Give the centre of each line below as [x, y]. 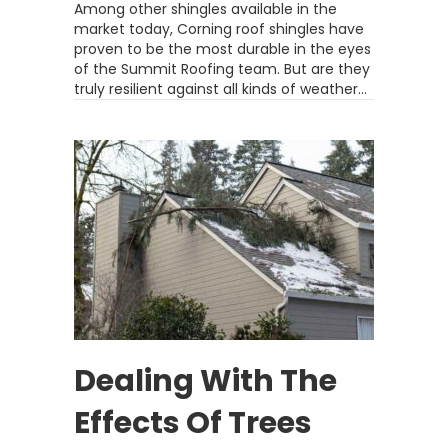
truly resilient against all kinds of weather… [220, 89]
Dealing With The [205, 381]
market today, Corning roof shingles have [219, 29]
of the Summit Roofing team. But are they [222, 69]
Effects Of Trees [193, 423]
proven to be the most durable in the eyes [222, 49]
